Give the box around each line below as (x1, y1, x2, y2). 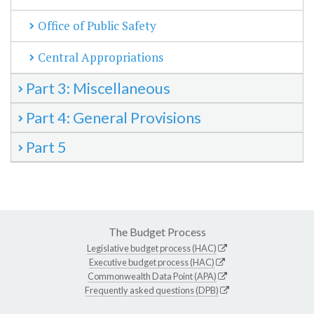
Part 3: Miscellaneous (26, 78, 170, 98)
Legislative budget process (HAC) (87, 243, 217, 254)
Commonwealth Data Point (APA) (87, 271, 217, 282)
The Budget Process (108, 225, 206, 239)
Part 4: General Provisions (26, 108, 201, 128)
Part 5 (26, 137, 67, 157)
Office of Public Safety (38, 18, 156, 34)
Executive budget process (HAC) (89, 257, 214, 268)
